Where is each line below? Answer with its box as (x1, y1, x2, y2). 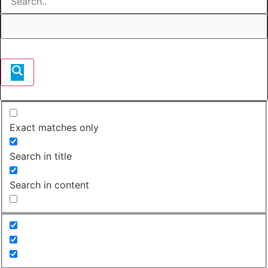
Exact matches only (10, 121, 99, 133)
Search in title (10, 150, 72, 162)
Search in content (10, 178, 89, 191)
